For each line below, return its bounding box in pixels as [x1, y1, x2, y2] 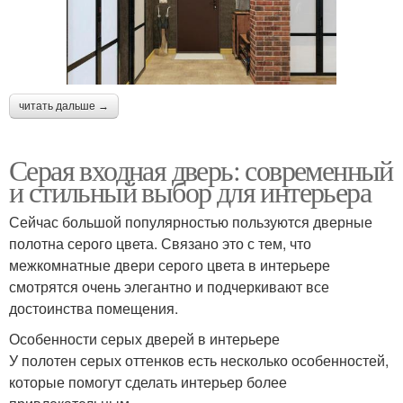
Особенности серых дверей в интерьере [9, 327, 280, 349]
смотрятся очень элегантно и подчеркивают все [9, 275, 329, 297]
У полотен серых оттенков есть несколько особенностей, [9, 349, 389, 371]
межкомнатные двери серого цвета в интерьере [9, 254, 330, 275]
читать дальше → [19, 99, 109, 112]
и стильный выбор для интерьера [9, 171, 371, 210]
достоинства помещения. [9, 297, 178, 318]
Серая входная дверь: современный [9, 149, 393, 189]
